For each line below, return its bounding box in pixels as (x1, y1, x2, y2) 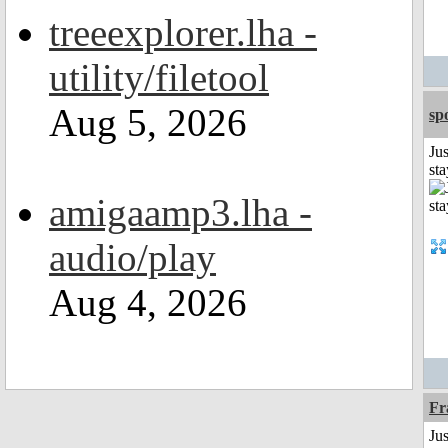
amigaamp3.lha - (49, 191, 312, 234)
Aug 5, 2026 (49, 101, 247, 144)
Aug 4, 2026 (49, 281, 247, 324)
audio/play (49, 236, 216, 279)
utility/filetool (49, 56, 269, 99)
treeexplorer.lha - (49, 11, 317, 54)
